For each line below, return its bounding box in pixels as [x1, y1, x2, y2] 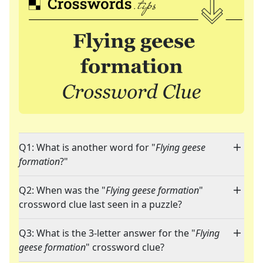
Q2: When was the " [19, 184, 106, 197]
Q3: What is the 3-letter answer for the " [19, 227, 195, 240]
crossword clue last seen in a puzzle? [19, 198, 182, 211]
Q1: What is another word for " [19, 141, 156, 154]
